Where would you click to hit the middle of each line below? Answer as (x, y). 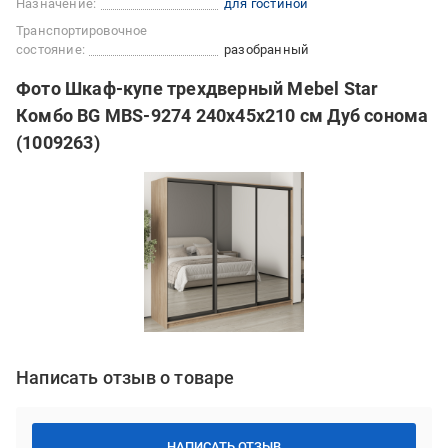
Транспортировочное (82, 30)
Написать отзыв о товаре (125, 377)
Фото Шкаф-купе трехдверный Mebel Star (197, 88)
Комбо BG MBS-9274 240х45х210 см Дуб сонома (222, 115)
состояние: (50, 49)
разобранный (267, 49)
